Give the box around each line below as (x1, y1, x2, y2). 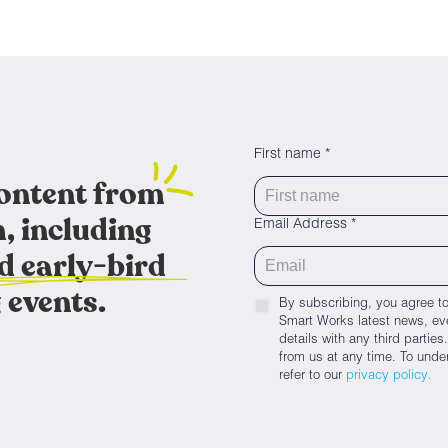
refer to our (279, 370, 346, 383)
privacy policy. (346, 370, 432, 383)
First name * (254, 148, 330, 162)
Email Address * (254, 218, 356, 232)
